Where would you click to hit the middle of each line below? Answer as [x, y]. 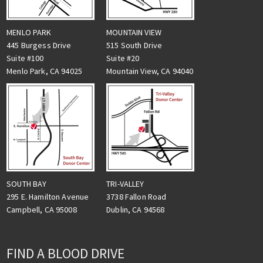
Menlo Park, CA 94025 [45, 71]
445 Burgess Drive [39, 45]
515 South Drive [134, 45]
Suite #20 [123, 58]
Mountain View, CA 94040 [150, 71]
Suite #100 [25, 58]
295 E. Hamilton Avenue [48, 197]
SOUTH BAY [27, 184]
